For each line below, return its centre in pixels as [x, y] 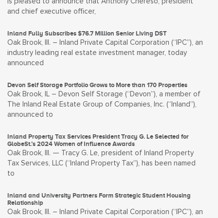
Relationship [25, 203]
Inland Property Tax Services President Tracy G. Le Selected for [98, 136]
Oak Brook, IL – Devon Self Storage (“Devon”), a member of [104, 94]
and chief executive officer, [52, 11]
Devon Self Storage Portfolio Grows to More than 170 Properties [97, 85]
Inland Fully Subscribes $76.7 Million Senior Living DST [87, 33]
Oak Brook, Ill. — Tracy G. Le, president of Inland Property [100, 153]
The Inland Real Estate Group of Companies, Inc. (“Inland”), [102, 104]
